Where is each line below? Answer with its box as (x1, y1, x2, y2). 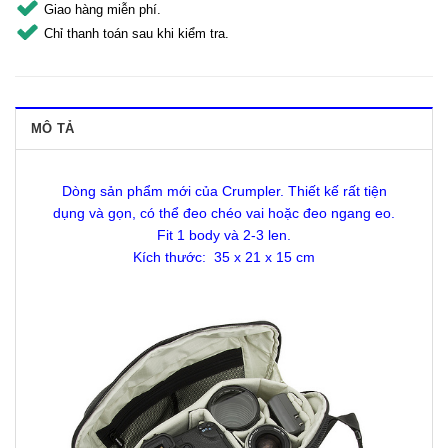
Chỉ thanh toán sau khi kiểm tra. (44, 25, 229, 41)
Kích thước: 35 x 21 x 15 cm (133, 248, 315, 265)
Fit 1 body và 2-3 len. (157, 226, 291, 243)
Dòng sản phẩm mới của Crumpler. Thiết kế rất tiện (61, 182, 387, 199)
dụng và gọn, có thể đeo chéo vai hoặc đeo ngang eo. (53, 204, 395, 221)
